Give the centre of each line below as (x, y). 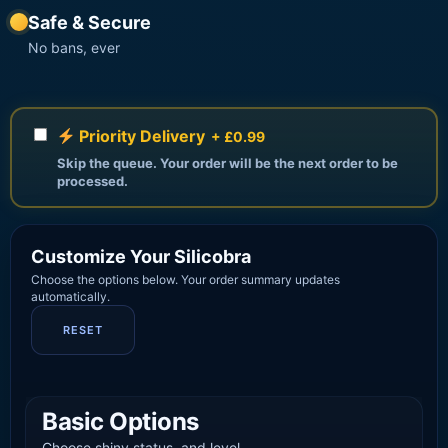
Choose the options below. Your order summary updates (185, 280)
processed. (92, 181)
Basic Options (120, 422)
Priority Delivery (140, 136)
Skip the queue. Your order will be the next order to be (227, 163)
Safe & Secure (89, 23)
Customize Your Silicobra (141, 257)
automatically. (70, 297)
